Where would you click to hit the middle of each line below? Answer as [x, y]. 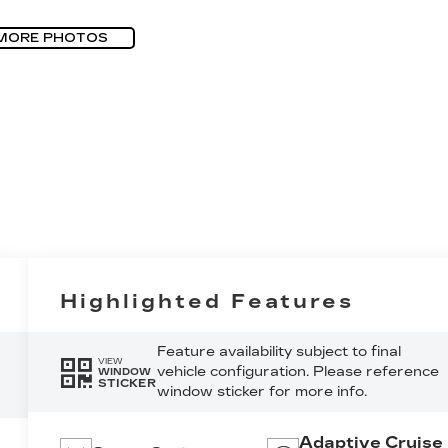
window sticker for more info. [261, 392]
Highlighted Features [207, 301]
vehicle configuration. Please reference [297, 372]
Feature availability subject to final [278, 352]
